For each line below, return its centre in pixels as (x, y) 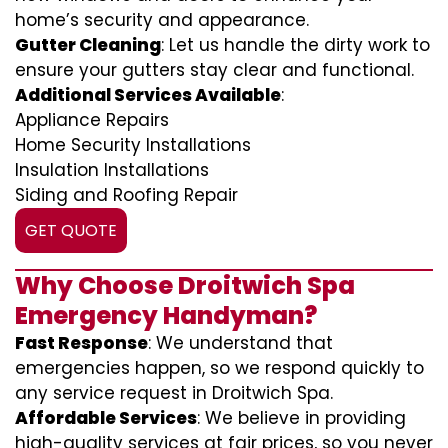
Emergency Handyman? (166, 315)
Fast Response (81, 343)
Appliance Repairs (92, 120)
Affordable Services (106, 418)
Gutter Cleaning (88, 45)
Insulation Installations (112, 170)
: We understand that (240, 343)
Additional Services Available (148, 95)
